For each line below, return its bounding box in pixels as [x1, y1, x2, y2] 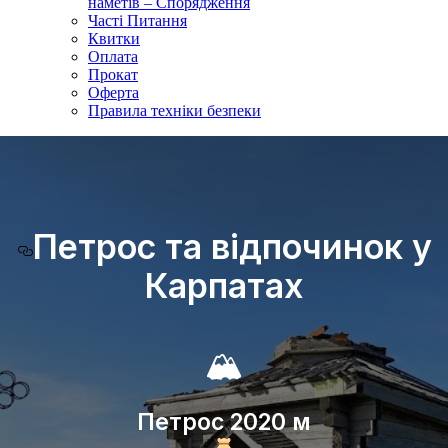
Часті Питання [88, 12, 187, 29]
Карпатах [144, 264, 304, 306]
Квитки [88, 30, 140, 47]
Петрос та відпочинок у [32, 225, 432, 267]
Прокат [88, 66, 138, 83]
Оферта [88, 84, 139, 101]
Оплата [88, 48, 138, 65]
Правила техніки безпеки [88, 102, 261, 119]
